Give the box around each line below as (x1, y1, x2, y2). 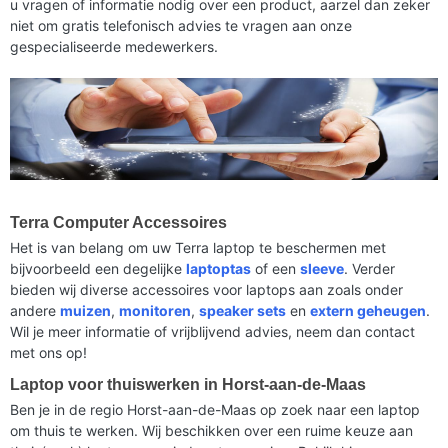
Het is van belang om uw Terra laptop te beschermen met (10, 238, 386, 256)
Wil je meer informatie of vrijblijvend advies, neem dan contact (10, 322, 415, 340)
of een (251, 259, 300, 277)
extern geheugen (310, 301, 426, 319)
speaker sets (199, 301, 286, 319)
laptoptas (186, 259, 251, 277)
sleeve (300, 259, 344, 277)
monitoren (119, 301, 191, 319)
